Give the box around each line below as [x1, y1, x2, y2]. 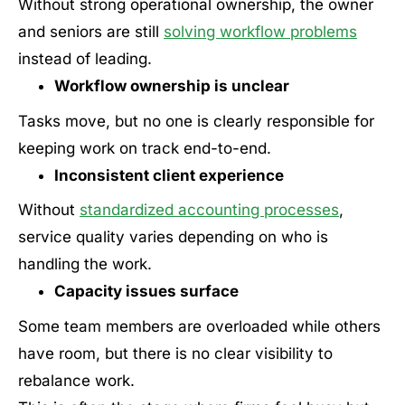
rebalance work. [18, 371, 135, 390]
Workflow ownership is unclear [53, 77, 289, 95]
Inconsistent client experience [53, 165, 284, 184]
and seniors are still [18, 23, 164, 41]
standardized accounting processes [80, 201, 339, 219]
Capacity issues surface [53, 282, 239, 300]
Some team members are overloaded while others [18, 316, 381, 335]
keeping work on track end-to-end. [18, 138, 271, 157]
